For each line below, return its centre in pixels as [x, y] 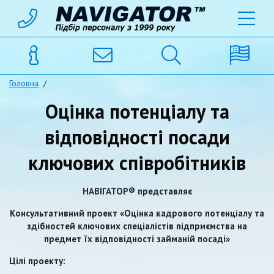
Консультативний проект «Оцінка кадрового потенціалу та [137, 213]
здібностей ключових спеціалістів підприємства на [137, 226]
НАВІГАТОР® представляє [137, 191]
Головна [24, 83]
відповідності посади [137, 137]
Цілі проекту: [37, 261]
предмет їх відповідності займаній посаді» [137, 239]
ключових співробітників [137, 163]
